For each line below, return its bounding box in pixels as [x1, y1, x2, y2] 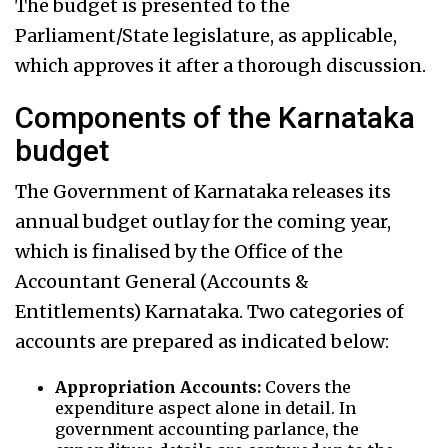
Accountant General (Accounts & [15, 270, 309, 294]
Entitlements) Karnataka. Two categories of [15, 300, 404, 324]
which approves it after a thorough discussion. [15, 54, 426, 78]
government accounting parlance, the [55, 419, 359, 440]
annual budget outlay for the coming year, [15, 210, 391, 234]
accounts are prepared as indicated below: [15, 330, 389, 354]
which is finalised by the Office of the [15, 240, 343, 264]
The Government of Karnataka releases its [15, 180, 391, 204]
